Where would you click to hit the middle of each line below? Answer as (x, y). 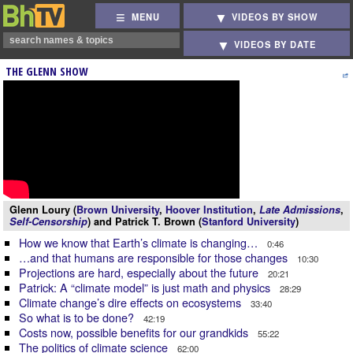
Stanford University (249, 221)
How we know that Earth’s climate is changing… (140, 242)
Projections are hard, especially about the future (140, 272)
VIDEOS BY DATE (275, 45)
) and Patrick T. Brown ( (145, 221)
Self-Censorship (48, 221)
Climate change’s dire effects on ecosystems (132, 302)
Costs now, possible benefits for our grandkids (135, 332)
